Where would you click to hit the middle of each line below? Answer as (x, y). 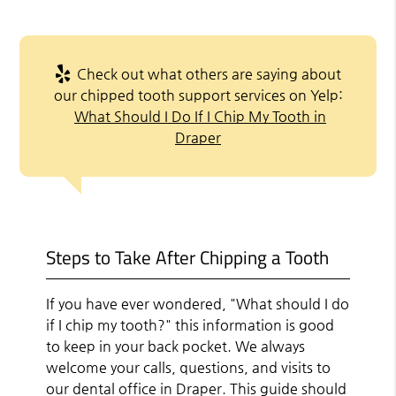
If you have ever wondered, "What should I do (198, 303)
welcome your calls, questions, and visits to (189, 367)
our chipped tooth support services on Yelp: (198, 95)
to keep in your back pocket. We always (176, 346)
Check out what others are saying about (207, 73)
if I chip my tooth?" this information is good (190, 324)
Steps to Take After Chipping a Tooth (188, 257)
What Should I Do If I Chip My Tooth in (200, 116)
